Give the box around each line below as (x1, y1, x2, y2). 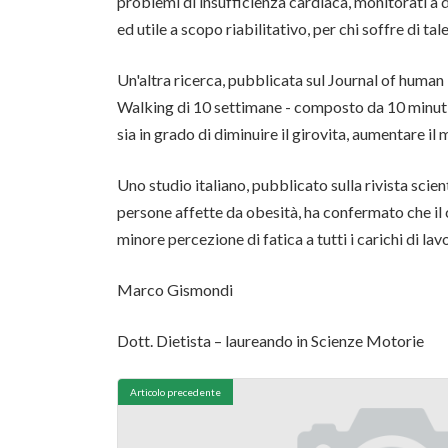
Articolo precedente (130, 385, 221, 398)
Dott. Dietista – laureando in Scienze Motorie (117, 330, 424, 350)
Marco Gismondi (117, 279, 233, 299)
